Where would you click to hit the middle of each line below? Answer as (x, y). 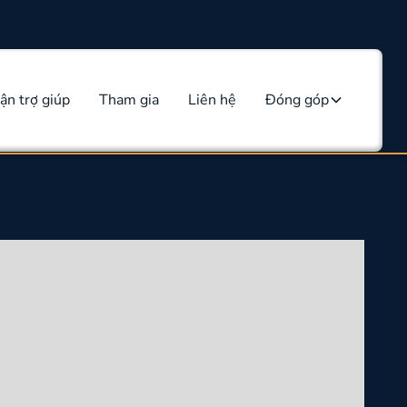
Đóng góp (298, 99)
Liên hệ (213, 99)
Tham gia (129, 99)
